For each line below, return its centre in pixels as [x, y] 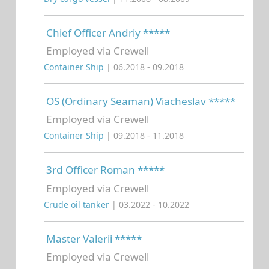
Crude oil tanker [78, 204]
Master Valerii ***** [94, 238]
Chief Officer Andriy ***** [108, 32]
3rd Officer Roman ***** [105, 170]
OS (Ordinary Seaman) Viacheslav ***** [141, 101]
